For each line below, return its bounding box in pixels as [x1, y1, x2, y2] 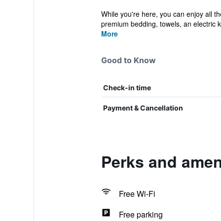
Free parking [118, 209, 163, 220]
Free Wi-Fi [118, 188, 155, 199]
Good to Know [101, 55, 156, 65]
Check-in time [103, 83, 151, 92]
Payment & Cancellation [103, 104, 183, 112]
